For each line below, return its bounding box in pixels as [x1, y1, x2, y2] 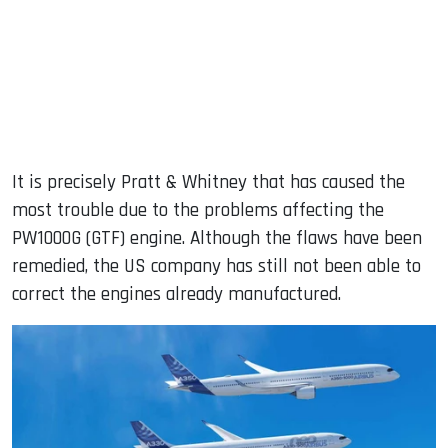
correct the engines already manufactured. [12, 281, 341, 307]
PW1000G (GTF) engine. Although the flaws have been [12, 225, 422, 251]
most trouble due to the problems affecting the [12, 197, 384, 223]
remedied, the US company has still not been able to [12, 253, 421, 279]
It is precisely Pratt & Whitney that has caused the [12, 169, 405, 195]
